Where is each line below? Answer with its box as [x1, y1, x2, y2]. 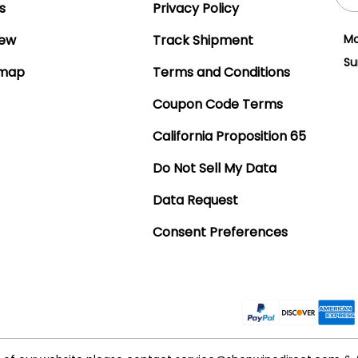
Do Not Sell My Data [152, 158, 276, 177]
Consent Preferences [152, 222, 288, 241]
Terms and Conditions [152, 62, 290, 82]
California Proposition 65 [152, 126, 306, 145]
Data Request [152, 190, 238, 209]
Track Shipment [152, 30, 253, 50]
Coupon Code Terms [152, 94, 283, 113]
